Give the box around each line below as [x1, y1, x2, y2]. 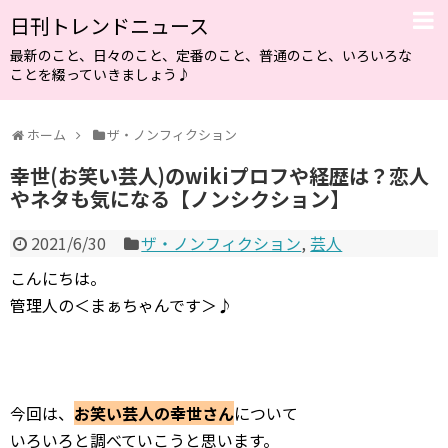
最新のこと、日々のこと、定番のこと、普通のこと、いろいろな [10, 45, 412, 65]
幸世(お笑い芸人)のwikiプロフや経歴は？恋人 [10, 161, 429, 190]
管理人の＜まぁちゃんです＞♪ [10, 293, 233, 317]
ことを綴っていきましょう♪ [10, 64, 191, 84]
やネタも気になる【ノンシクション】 [10, 184, 350, 213]
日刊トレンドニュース [10, 11, 209, 40]
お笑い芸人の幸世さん [74, 401, 234, 425]
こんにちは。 [10, 266, 106, 290]
